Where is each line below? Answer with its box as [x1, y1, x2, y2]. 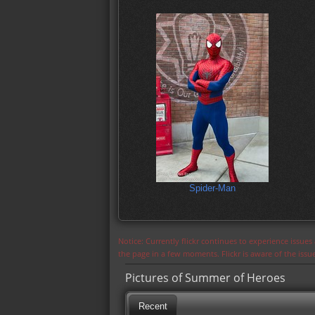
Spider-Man [188, 183, 236, 194]
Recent [138, 301, 167, 312]
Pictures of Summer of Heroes [125, 269, 285, 285]
